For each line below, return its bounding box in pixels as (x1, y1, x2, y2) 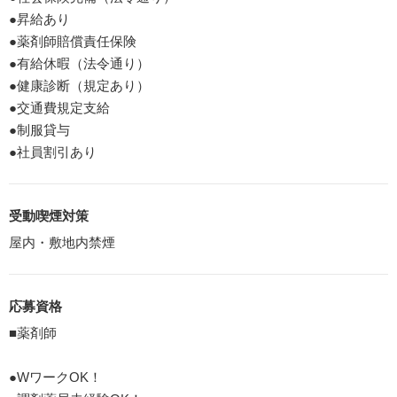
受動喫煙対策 (9, 207, 89, 223)
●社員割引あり (9, 144, 97, 160)
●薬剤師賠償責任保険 (9, 33, 136, 49)
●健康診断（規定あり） (9, 77, 150, 93)
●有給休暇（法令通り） (9, 55, 150, 71)
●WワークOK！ (9, 369, 102, 385)
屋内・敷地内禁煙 (9, 234, 115, 250)
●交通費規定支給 (9, 99, 110, 115)
